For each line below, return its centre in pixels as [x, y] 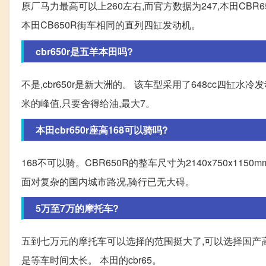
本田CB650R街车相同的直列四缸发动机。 [111, 25]
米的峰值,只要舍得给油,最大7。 [88, 103]
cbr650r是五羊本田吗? [84, 52]
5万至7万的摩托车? [77, 208]
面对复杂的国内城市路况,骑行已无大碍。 [108, 182]
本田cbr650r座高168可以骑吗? [102, 130]
